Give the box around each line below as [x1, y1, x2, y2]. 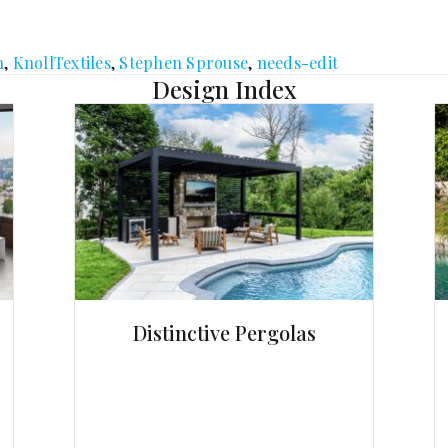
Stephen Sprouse [119, 52, 248, 73]
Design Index [151, 73, 297, 105]
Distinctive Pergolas [132, 318, 316, 346]
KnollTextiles [12, 52, 111, 73]
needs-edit [256, 52, 338, 73]
